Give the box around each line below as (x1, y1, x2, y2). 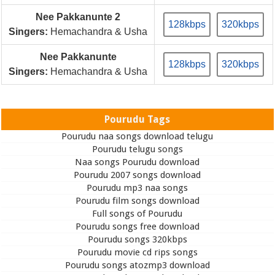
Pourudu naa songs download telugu (61, 130, 214, 142)
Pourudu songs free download (75, 220, 199, 232)
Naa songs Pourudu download (75, 156, 200, 168)
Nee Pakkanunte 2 (36, 11, 121, 22)
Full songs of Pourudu (92, 207, 183, 219)
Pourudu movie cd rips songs (77, 246, 198, 258)
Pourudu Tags (104, 113, 171, 125)
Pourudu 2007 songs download (74, 169, 201, 180)
